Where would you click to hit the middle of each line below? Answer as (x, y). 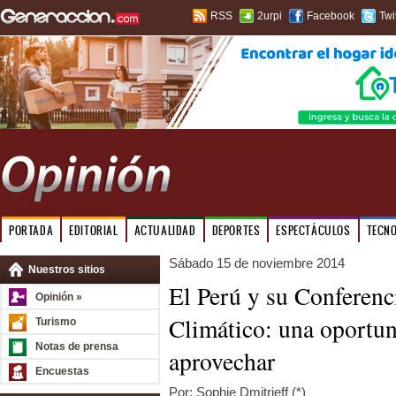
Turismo (56, 322)
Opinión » (59, 297)
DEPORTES (236, 230)
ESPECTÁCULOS (313, 230)
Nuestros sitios (67, 270)
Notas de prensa (77, 346)
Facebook (331, 16)
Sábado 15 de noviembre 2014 (257, 263)
